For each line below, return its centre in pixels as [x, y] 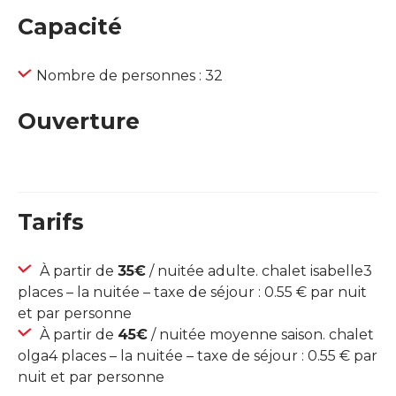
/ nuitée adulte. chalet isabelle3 [259, 271]
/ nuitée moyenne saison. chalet [261, 335]
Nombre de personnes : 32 [129, 76]
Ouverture [79, 122]
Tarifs [51, 222]
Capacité [70, 27]
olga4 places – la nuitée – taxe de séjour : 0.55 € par [198, 356]
